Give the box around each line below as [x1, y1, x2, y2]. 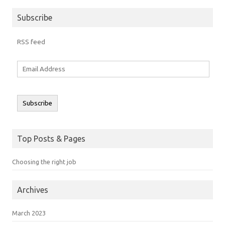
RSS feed [17, 37, 45, 46]
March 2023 [12, 209, 46, 216]
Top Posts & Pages [17, 134, 85, 143]
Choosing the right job [12, 158, 76, 165]
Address [17, 70, 43, 78]
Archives [17, 185, 48, 194]
